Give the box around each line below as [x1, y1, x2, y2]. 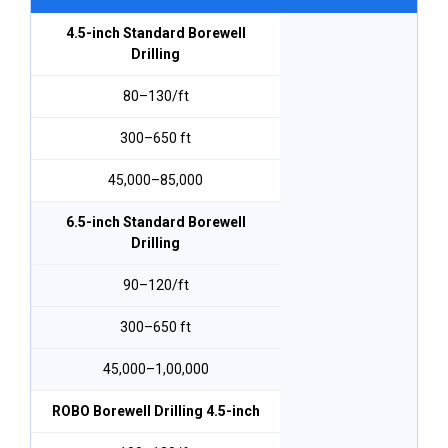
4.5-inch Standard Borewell [65, 25, 246, 41]
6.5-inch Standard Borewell [65, 214, 246, 230]
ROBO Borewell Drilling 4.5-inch [51, 403, 260, 419]
